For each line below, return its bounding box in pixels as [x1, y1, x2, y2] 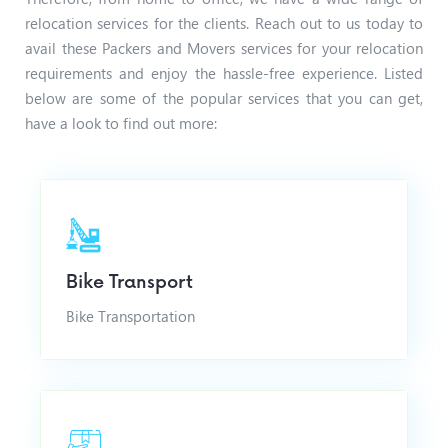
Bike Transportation [66, 306, 195, 327]
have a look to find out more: [25, 113, 217, 134]
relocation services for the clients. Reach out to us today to [25, 13, 423, 34]
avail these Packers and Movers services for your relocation [25, 38, 423, 59]
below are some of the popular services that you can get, [25, 88, 423, 109]
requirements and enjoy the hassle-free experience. [25, 63, 384, 84]
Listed [384, 63, 423, 84]
